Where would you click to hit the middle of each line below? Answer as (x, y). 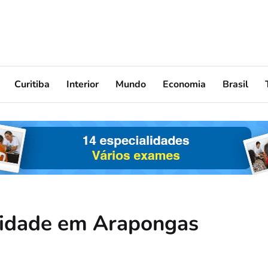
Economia (184, 84)
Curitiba (32, 84)
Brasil (235, 84)
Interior (83, 84)
